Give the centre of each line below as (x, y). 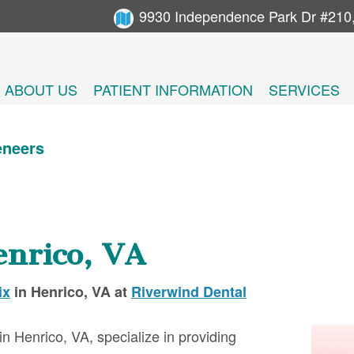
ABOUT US (41, 89)
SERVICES (304, 89)
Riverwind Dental (189, 291)
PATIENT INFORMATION (173, 89)
